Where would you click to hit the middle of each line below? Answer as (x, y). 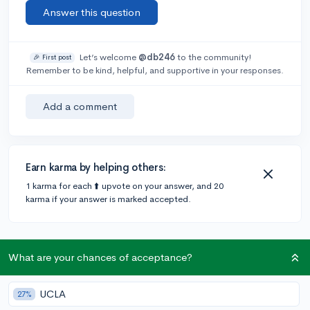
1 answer (37, 246)
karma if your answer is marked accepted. (108, 199)
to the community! (213, 57)
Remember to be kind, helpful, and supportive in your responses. (155, 70)
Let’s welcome (108, 57)
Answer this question (92, 12)
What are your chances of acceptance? (100, 257)
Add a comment (80, 106)
